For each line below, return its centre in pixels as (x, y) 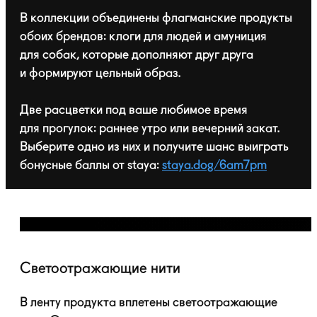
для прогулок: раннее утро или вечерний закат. (150, 128)
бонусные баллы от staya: (91, 165)
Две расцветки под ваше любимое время (134, 110)
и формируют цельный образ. (100, 73)
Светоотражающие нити (100, 269)
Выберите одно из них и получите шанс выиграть (154, 147)
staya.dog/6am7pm (214, 165)
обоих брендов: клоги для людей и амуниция (143, 36)
